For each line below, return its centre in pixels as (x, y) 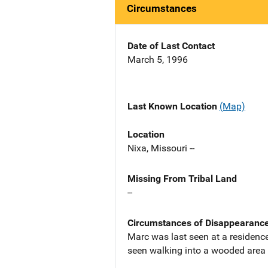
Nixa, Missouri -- (161, 148)
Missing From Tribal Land (182, 178)
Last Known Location (173, 106)
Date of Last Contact (171, 46)
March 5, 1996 (158, 60)
